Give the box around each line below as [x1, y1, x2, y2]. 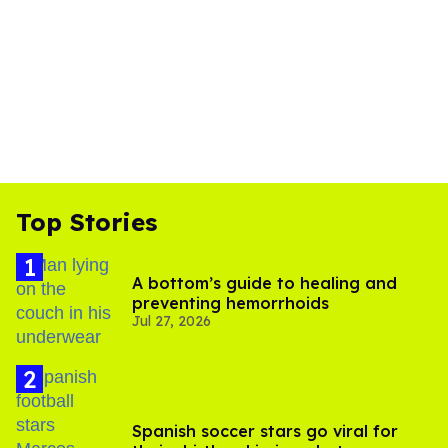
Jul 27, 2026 [132, 312, 211, 331]
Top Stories [16, 207, 157, 238]
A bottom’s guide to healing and [132, 273, 397, 294]
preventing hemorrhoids [132, 293, 329, 314]
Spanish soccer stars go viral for [132, 421, 398, 442]
